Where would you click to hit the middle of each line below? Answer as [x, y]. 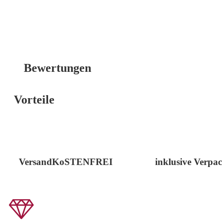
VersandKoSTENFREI [66, 162]
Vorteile [34, 100]
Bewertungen [57, 68]
